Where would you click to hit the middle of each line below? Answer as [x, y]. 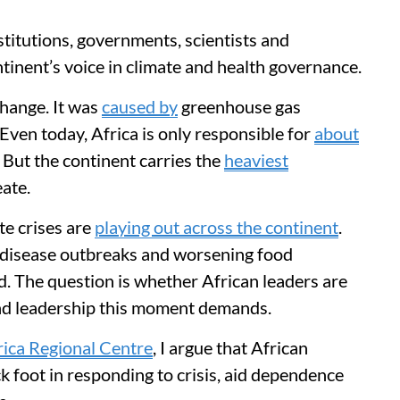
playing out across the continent [217, 227]
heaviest [256, 160]
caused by [140, 106]
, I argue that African [230, 347]
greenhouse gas [239, 106]
